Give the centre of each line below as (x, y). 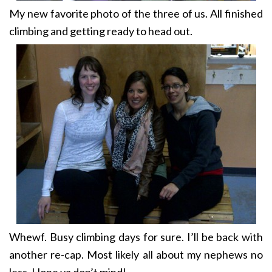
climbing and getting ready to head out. (101, 31)
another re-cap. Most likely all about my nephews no (136, 255)
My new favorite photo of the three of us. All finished (136, 14)
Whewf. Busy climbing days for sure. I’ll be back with (136, 237)
